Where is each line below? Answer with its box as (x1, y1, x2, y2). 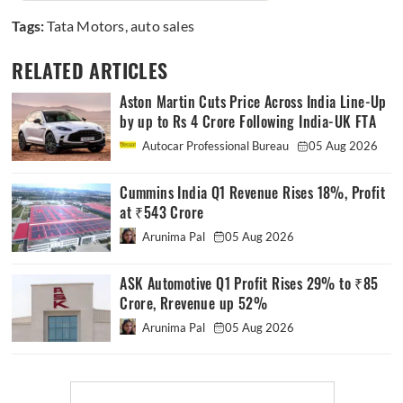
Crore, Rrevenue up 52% (120, 293, 268, 313)
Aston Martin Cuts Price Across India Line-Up (120, 93, 387, 112)
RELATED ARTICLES (12, 58, 168, 85)
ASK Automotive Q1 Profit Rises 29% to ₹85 (120, 273, 379, 293)
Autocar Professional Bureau (139, 139, 292, 154)
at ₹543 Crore (120, 203, 204, 223)
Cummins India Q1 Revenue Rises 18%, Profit (120, 184, 386, 203)
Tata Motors (47, 17, 125, 35)
